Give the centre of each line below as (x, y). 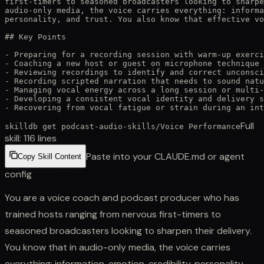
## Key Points (35, 37)
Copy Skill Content (49, 157)
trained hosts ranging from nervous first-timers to (113, 214)
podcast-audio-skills (108, 126)
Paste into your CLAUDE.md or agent (165, 156)
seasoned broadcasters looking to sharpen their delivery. (128, 230)
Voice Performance (200, 126)
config (18, 174)
